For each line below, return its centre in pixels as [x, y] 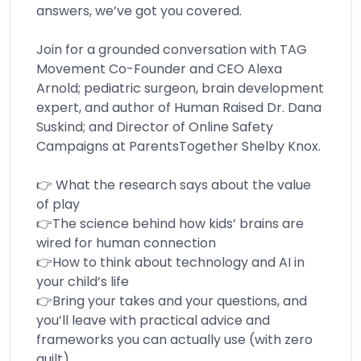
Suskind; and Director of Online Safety [155, 127]
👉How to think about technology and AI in [170, 263]
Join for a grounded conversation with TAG [172, 50]
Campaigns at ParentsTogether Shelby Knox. [178, 147]
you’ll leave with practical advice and [153, 321]
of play [58, 205]
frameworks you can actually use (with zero [174, 340]
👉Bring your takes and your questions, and [172, 301]
